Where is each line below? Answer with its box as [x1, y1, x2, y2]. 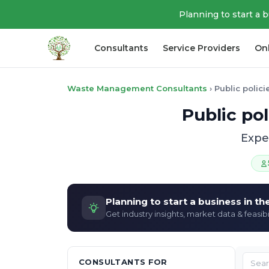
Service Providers [163, 42, 241, 53]
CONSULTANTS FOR [79, 257, 168, 267]
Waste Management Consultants [67, 83, 207, 93]
